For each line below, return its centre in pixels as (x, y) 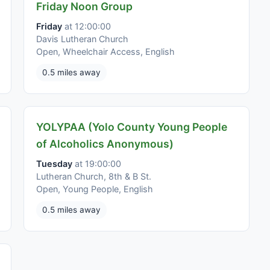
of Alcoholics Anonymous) (105, 143)
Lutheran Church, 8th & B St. (94, 176)
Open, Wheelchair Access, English (105, 51)
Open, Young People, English (95, 189)
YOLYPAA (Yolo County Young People (132, 127)
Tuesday (54, 163)
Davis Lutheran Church (82, 39)
